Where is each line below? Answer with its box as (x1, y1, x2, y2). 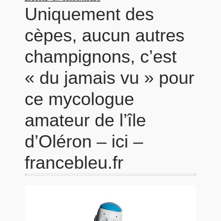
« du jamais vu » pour (24, 68, 194, 88)
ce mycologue (24, 89, 134, 109)
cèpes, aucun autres (24, 25, 184, 45)
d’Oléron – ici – (24, 131, 143, 151)
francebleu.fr (24, 152, 123, 173)
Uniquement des (24, 4, 154, 24)
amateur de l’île (24, 110, 146, 130)
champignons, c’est (24, 46, 177, 67)
